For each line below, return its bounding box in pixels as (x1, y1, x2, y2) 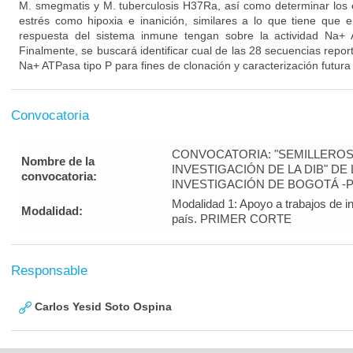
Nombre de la (21, 154, 95, 168)
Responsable (11, 263, 87, 278)
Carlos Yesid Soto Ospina (32, 300, 172, 313)
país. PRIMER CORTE (172, 212, 292, 225)
